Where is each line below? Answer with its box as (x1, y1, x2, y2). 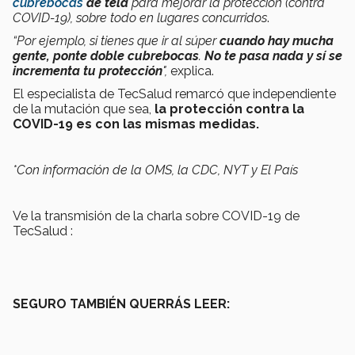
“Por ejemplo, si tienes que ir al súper (13, 33, 219, 49)
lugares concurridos (157, 10, 267, 26)
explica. (170, 63, 214, 79)
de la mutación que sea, (13, 101, 155, 117)
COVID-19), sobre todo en (13, 10, 154, 26)
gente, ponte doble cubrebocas (13, 48, 199, 64)
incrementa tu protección (13, 63, 162, 79)
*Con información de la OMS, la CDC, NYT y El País (13, 162, 298, 178)
